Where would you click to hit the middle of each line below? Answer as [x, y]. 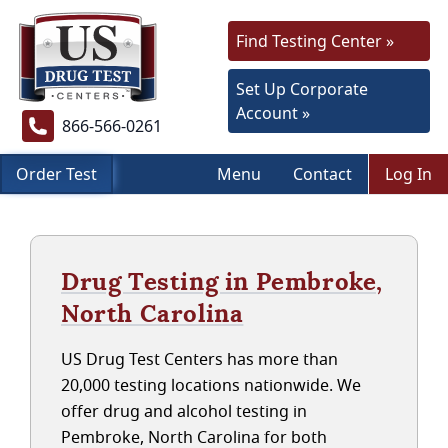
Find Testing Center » [315, 41]
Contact [322, 174]
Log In [408, 174]
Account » [273, 113]
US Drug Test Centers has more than [199, 359]
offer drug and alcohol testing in [184, 411]
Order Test [56, 174]
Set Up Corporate [302, 89]
